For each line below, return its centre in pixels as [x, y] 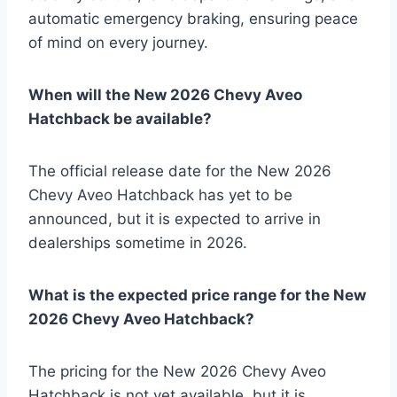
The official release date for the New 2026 [180, 171]
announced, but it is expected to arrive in [175, 219]
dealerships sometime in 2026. [138, 243]
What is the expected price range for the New [197, 296]
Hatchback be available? [120, 119]
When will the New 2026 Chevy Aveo [165, 95]
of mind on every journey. [118, 43]
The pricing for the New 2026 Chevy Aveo [177, 372]
